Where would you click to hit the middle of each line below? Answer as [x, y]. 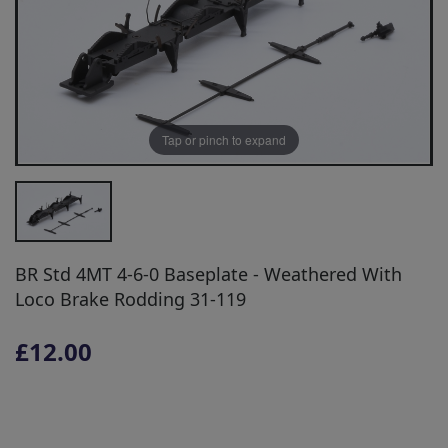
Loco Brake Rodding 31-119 [130, 298]
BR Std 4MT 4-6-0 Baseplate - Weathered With [208, 273]
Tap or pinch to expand [224, 140]
